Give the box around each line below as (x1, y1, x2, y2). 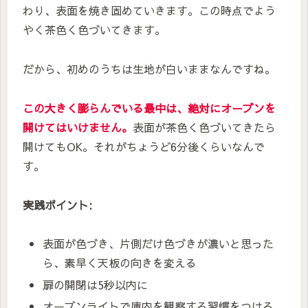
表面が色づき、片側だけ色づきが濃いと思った (43, 236, 274, 252)
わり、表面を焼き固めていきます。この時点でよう (23, 3, 276, 19)
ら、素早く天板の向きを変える (43, 255, 197, 271)
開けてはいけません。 (23, 119, 133, 135)
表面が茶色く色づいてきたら (133, 119, 276, 135)
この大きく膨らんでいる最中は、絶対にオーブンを (23, 100, 276, 115)
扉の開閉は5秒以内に (43, 276, 148, 292)
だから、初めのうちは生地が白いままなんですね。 (23, 61, 276, 77)
